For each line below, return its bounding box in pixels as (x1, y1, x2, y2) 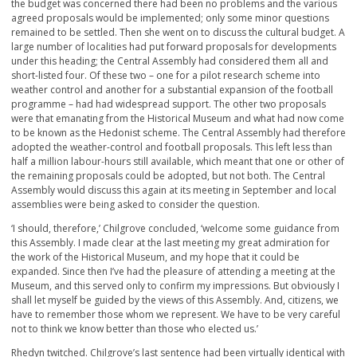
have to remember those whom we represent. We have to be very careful (11, 308, 340, 322)
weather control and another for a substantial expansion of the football (11, 83, 333, 97)
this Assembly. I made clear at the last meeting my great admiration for (11, 236, 330, 250)
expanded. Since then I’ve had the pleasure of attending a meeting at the (11, 265, 335, 279)
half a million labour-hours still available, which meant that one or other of (11, 155, 344, 169)
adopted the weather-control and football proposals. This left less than (11, 140, 332, 155)
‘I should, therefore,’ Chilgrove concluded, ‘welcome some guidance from (11, 222, 339, 236)
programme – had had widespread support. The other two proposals (11, 97, 326, 112)
